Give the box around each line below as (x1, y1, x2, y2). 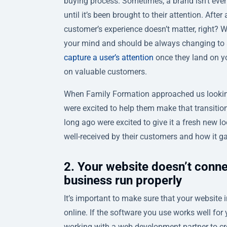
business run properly (64, 173, 182, 187)
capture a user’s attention (64, 52, 154, 62)
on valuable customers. (64, 66, 147, 77)
